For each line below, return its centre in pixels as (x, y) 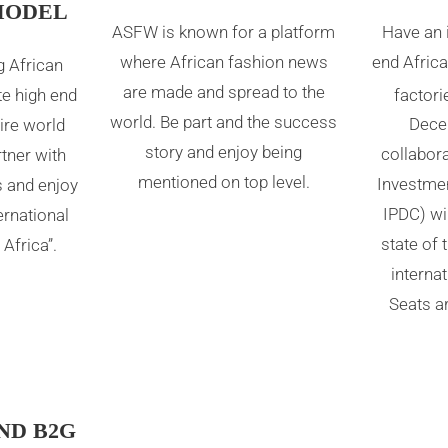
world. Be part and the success (224, 121)
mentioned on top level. (223, 181)
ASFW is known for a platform (224, 31)
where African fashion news (223, 61)
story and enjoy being (224, 151)
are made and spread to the (223, 91)
